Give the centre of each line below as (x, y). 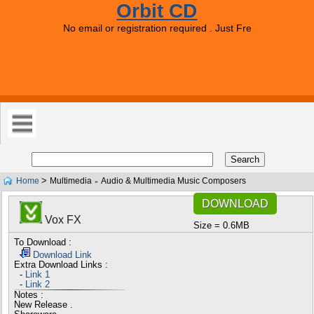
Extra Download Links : (61, 265)
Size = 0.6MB (221, 225)
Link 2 (37, 285)
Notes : (28, 295)
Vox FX (61, 220)
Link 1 (37, 275)
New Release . (43, 305)
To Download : (42, 243)
